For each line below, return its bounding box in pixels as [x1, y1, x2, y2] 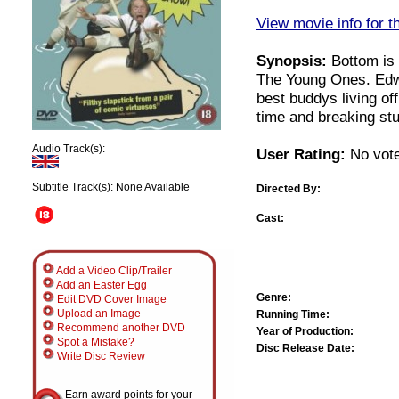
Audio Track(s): [32, 142, 105, 155]
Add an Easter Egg [54, 279, 147, 291]
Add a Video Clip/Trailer [54, 265, 172, 277]
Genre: [256, 290, 291, 304]
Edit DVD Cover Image [54, 293, 167, 305]
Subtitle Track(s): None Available [32, 181, 190, 193]
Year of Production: [256, 324, 354, 338]
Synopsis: [256, 51, 327, 69]
